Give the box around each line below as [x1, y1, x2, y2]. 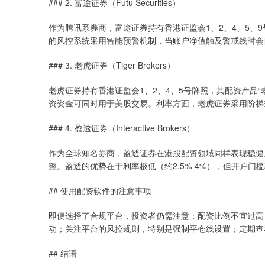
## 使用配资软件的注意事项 [49, 185, 151, 196]
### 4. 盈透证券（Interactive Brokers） [49, 122, 195, 134]
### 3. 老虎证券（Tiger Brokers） [49, 59, 175, 71]
